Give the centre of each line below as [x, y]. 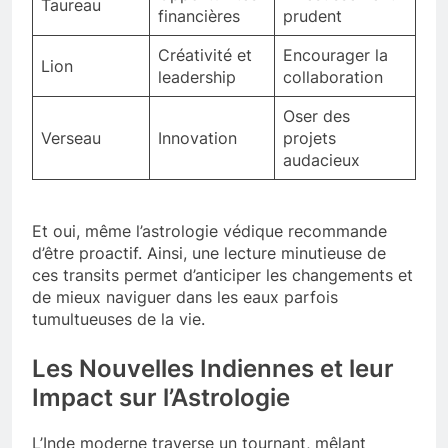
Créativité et [205, 55]
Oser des [316, 116]
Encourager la [335, 55]
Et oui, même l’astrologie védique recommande [209, 231]
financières [199, 16]
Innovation [197, 138]
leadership [197, 77]
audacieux [321, 160]
